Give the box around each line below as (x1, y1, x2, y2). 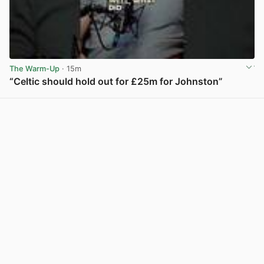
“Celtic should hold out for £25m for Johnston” (9, 75, 223, 87)
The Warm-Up (9, 64, 60, 74)
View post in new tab (178, 90, 253, 99)
